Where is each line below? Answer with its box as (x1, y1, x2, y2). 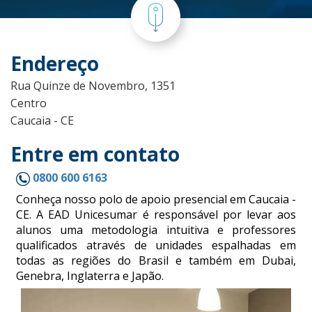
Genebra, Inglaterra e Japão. (16, 267, 164, 283)
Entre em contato (10, 141, 180, 167)
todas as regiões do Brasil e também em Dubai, (16, 252, 296, 268)
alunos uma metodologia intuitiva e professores (16, 221, 296, 237)
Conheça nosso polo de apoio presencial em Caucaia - (16, 191, 296, 207)
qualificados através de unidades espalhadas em (16, 237, 296, 253)
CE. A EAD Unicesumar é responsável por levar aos (16, 206, 296, 222)
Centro (10, 95, 47, 111)
